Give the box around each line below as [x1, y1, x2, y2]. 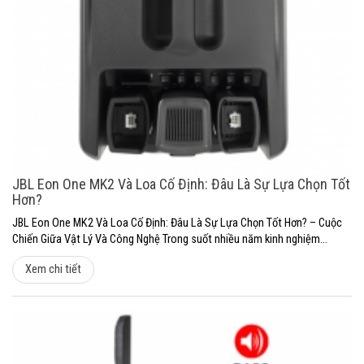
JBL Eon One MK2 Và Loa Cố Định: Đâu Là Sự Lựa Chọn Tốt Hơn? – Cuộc [12, 215, 342, 230]
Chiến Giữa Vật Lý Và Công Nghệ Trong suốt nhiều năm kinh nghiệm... [12, 232, 327, 246]
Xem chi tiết [25, 262, 81, 276]
